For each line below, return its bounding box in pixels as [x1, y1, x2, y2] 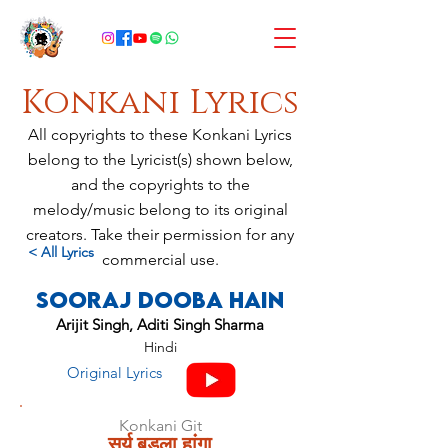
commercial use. [101, 250, 219, 269]
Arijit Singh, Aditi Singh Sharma [56, 315, 264, 334]
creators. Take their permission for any [26, 225, 294, 244]
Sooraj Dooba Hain [36, 286, 284, 313]
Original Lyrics [66, 363, 162, 382]
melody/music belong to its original [32, 200, 288, 219]
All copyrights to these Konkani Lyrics [28, 125, 292, 144]
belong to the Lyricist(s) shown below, [27, 150, 293, 169]
